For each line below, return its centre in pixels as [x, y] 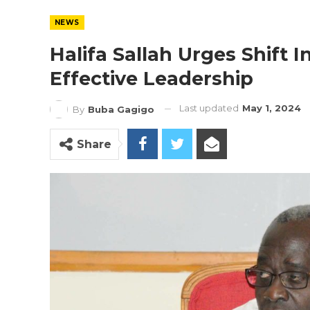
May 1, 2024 [272, 108]
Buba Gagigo [121, 109]
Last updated [210, 108]
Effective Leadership [152, 79]
